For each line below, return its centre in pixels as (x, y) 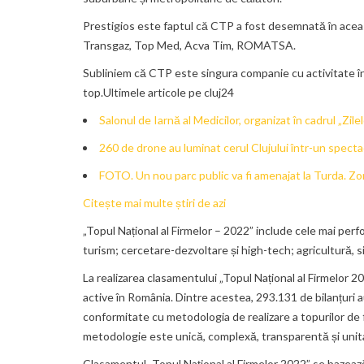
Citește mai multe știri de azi (154, 203)
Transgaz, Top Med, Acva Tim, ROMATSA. (189, 45)
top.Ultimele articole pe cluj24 (158, 93)
